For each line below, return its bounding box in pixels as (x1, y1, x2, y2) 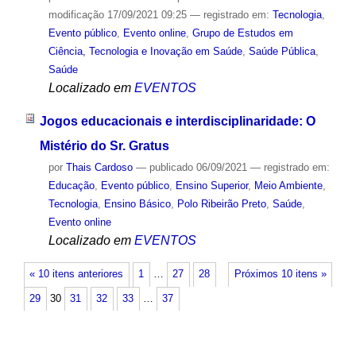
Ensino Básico (103, 198, 171, 211)
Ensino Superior (175, 180, 248, 192)
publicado (149, 161, 193, 174)
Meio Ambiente (253, 180, 323, 192)
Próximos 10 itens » (234, 269, 327, 281)
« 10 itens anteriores (29, 269, 124, 281)
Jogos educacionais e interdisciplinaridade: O (39, 114, 315, 129)
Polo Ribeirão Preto (176, 198, 266, 211)
